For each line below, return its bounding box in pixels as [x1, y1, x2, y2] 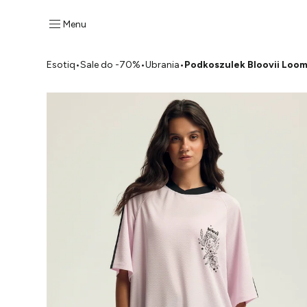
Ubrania [145, 59, 180, 71]
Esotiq [47, 59, 75, 71]
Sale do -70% [80, 59, 140, 71]
